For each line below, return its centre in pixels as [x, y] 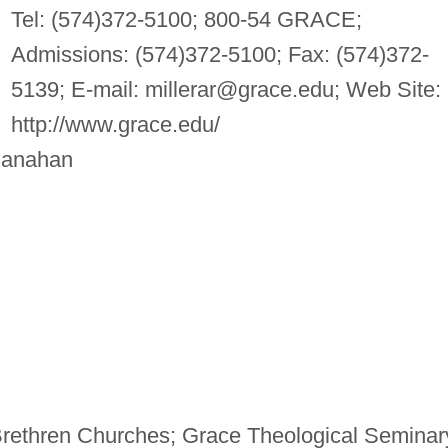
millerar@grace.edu [239, 89]
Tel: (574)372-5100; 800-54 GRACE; [186, 19]
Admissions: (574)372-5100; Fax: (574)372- [219, 54]
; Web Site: [387, 89]
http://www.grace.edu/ [115, 124]
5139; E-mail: [77, 89]
